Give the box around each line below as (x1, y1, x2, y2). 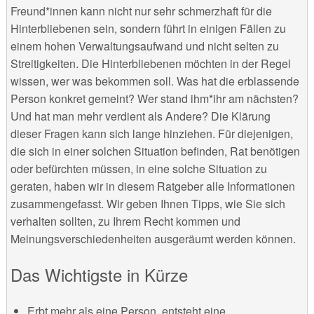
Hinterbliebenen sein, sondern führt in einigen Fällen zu (10, 20, 286, 37)
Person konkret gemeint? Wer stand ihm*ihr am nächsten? (10, 90, 299, 107)
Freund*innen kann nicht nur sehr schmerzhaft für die (10, 3, 272, 20)
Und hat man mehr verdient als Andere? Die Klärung (10, 108, 271, 125)
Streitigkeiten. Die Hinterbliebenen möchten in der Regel (10, 55, 291, 72)
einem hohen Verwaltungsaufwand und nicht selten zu (10, 38, 279, 55)
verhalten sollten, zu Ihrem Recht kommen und (10, 213, 240, 230)
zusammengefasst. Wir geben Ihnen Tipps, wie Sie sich (10, 196, 285, 212)
